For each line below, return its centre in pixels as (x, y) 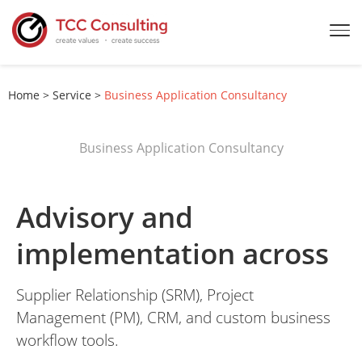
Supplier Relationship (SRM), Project (135, 295)
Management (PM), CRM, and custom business (173, 318)
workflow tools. (67, 340)
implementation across (173, 253)
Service (72, 95)
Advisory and (105, 217)
